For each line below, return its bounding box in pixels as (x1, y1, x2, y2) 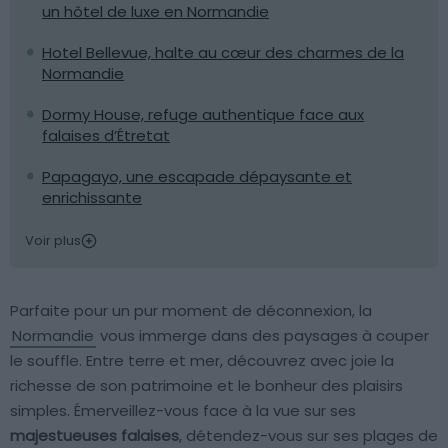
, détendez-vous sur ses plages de (179, 425, 438, 446)
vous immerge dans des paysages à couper (96, 325, 429, 346)
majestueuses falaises (10, 425, 179, 446)
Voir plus (25, 231, 81, 250)
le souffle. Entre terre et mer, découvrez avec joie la (10, 350, 394, 371)
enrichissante (42, 187, 142, 208)
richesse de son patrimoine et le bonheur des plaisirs (10, 375, 403, 396)
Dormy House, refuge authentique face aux (42, 104, 364, 125)
